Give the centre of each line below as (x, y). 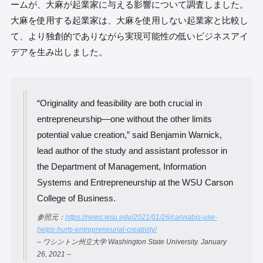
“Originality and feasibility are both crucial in (119, 103)
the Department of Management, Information (121, 166)
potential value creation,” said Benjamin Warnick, (129, 134)
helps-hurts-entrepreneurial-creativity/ (97, 229)
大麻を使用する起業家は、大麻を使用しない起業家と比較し (129, 20)
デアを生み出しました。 (59, 52)
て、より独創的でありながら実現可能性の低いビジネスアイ (129, 36)
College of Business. (76, 198)
